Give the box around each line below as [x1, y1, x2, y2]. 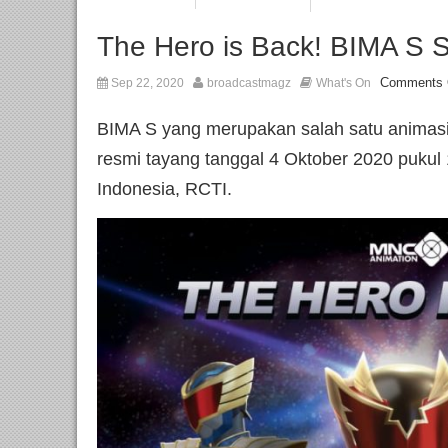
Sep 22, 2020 [108, 76, 184, 91]
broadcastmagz [207, 76, 291, 91]
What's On [316, 76, 371, 91]
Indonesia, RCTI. [97, 179, 232, 200]
